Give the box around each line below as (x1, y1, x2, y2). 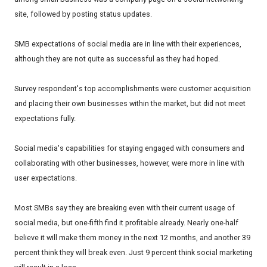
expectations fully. (14, 114, 76, 123)
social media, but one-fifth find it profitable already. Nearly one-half (14, 218, 238, 228)
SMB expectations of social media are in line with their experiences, (14, 39, 241, 49)
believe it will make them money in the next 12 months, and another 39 (14, 233, 250, 243)
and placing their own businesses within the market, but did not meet (14, 99, 246, 108)
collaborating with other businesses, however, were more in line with (14, 159, 244, 168)
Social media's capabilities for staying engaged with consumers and (14, 144, 244, 153)
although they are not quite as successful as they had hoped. (14, 54, 220, 64)
